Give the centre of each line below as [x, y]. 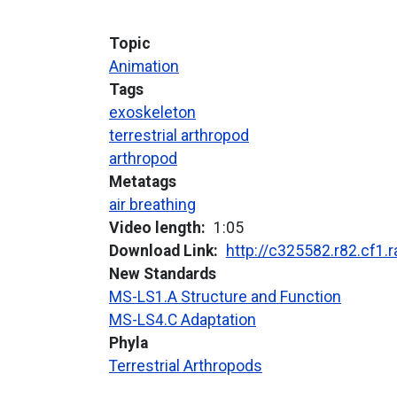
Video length [155, 228]
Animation [144, 67]
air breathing [152, 205]
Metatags [142, 182]
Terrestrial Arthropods [185, 366]
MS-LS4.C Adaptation [182, 320]
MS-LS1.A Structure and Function [225, 297]
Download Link [161, 251]
